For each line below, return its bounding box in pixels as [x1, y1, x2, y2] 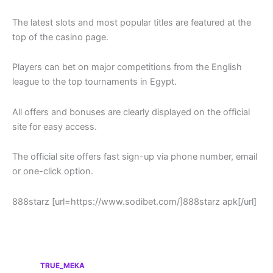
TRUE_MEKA [40, 261, 85, 270]
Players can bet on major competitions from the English [12, 62, 242, 73]
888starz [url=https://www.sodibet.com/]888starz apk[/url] [12, 196, 257, 207]
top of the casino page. [12, 31, 108, 43]
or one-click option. [12, 166, 93, 177]
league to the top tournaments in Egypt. [12, 76, 177, 88]
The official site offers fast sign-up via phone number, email [12, 151, 257, 163]
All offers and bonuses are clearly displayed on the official [12, 106, 250, 118]
